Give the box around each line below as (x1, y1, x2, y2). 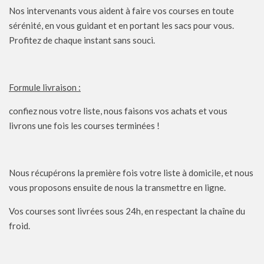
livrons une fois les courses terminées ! (9, 120, 160, 131)
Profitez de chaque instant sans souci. (9, 34, 155, 45)
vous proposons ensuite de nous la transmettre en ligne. (9, 181, 226, 193)
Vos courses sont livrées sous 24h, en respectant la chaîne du (9, 205, 245, 216)
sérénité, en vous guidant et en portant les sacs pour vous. (9, 19, 234, 31)
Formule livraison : (9, 81, 81, 93)
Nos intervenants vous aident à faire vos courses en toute (9, 5, 234, 16)
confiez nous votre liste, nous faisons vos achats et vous (9, 105, 227, 116)
